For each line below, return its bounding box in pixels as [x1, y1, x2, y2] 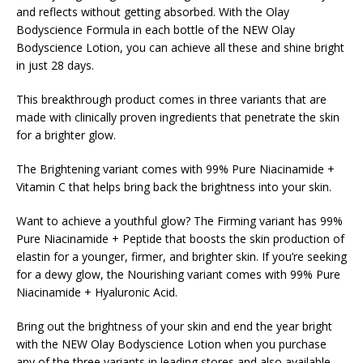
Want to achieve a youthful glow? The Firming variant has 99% [16, 213, 343, 229]
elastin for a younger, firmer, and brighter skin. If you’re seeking [16, 249, 347, 265]
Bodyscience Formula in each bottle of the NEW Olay [16, 22, 295, 38]
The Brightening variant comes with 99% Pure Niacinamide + [16, 161, 335, 177]
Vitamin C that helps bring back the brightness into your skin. [16, 179, 331, 195]
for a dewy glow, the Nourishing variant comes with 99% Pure [16, 267, 340, 283]
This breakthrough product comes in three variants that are [16, 92, 327, 108]
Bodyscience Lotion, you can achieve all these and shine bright [16, 40, 344, 56]
